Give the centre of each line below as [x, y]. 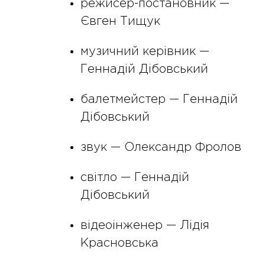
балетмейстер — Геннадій [159, 100]
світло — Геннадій [135, 178]
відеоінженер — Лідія [145, 226]
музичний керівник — [145, 52]
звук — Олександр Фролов [161, 148]
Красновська [119, 243]
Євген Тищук [120, 22]
